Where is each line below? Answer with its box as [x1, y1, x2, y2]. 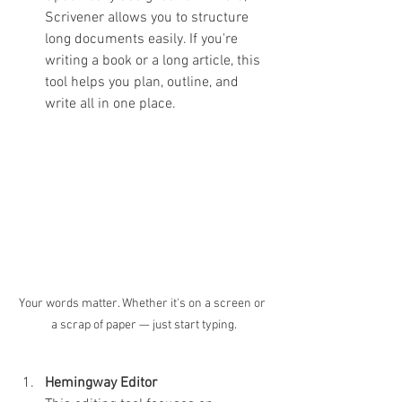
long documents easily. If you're [45, 30, 241, 48]
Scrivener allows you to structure [45, 8, 252, 27]
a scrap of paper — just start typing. [50, 318, 237, 334]
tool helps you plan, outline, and [45, 73, 242, 92]
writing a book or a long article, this [45, 51, 264, 70]
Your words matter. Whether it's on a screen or [19, 296, 268, 312]
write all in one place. [45, 94, 176, 113]
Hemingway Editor [45, 374, 157, 393]
